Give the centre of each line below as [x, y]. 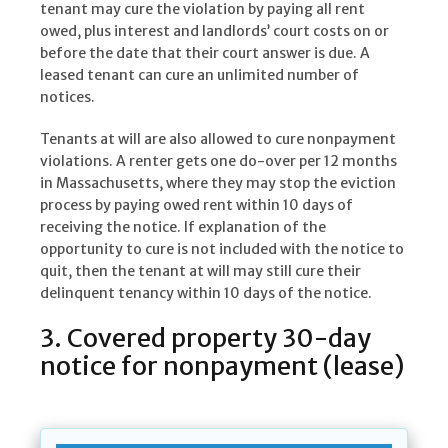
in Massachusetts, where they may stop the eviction [218, 183]
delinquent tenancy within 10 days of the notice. [206, 293]
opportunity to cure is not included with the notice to [222, 249]
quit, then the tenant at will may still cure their [200, 271]
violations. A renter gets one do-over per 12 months [218, 161]
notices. [67, 97]
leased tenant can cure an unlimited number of [199, 75]
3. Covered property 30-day [205, 338]
